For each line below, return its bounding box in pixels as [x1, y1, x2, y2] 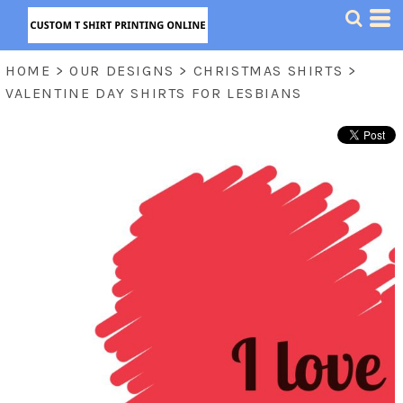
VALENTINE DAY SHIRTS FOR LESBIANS [5, 85, 302, 102]
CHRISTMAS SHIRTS [193, 62, 344, 79]
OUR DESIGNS [69, 62, 175, 79]
